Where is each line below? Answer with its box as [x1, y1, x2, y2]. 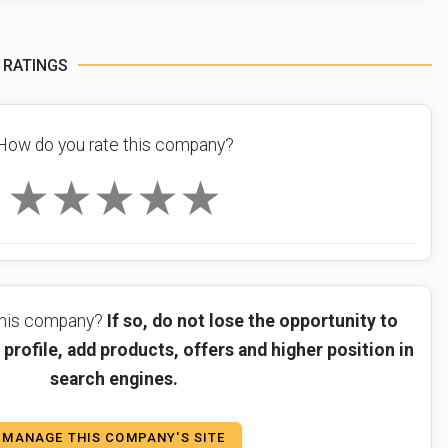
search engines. [50, 369, 178, 389]
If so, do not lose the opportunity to [106, 311, 398, 331]
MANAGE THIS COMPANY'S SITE [2, 430, 226, 446]
